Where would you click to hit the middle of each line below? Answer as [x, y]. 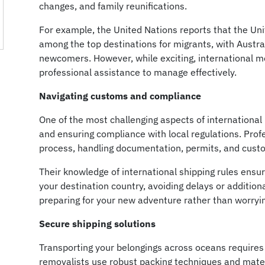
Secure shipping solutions [98, 223]
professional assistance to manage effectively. [138, 72]
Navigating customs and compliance [120, 96]
